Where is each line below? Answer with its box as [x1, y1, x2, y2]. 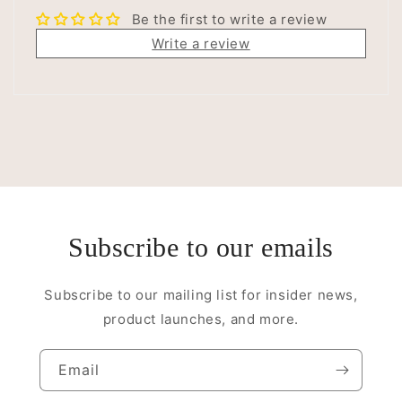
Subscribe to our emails [68, 232, 334, 262]
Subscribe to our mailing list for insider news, [44, 285, 358, 303]
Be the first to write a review [131, 10, 328, 28]
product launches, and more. [102, 310, 300, 328]
